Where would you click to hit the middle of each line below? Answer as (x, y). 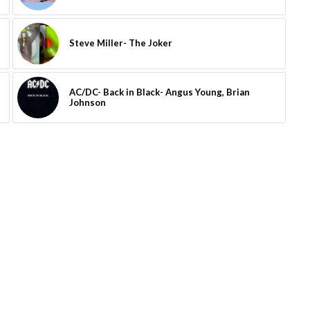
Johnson (87, 102)
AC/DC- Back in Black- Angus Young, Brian (159, 92)
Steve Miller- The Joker (120, 43)
